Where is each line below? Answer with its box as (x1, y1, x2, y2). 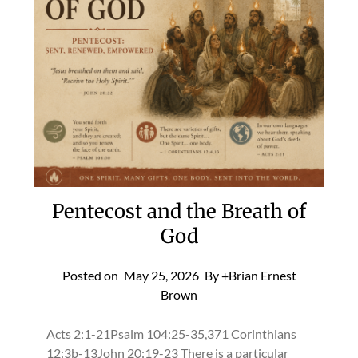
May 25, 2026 (123, 267, 199, 283)
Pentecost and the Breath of (52, 198, 306, 224)
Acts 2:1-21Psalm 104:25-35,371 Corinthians (46, 325, 297, 341)
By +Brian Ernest (204, 267, 296, 283)
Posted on (62, 267, 121, 283)
